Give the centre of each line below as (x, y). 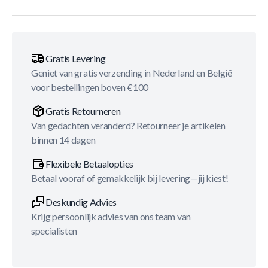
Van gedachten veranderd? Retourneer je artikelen (128, 125)
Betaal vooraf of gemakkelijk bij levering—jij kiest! (130, 178)
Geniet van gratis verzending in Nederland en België (132, 73)
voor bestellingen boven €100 (90, 87)
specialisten (54, 231)
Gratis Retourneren (83, 111)
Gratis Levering (76, 58)
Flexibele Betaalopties (89, 164)
